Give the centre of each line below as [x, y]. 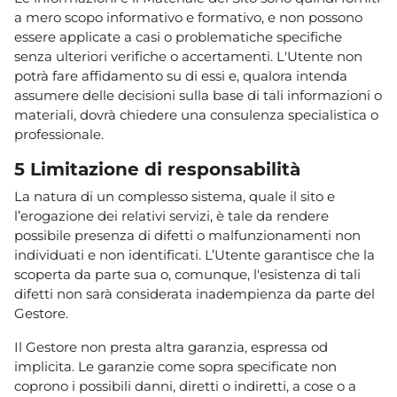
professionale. [59, 134]
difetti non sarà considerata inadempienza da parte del [195, 293]
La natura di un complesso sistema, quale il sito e [175, 196]
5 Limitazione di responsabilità [160, 168]
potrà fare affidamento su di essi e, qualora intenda [181, 75]
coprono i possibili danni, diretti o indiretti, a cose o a [185, 385]
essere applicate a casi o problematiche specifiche [178, 36]
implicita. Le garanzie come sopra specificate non [175, 366]
